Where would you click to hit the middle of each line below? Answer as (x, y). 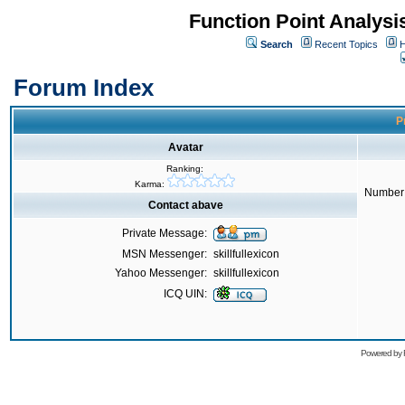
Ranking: (185, 169)
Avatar (185, 147)
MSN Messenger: (165, 254)
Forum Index (84, 88)
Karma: (151, 184)
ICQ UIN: (185, 294)
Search (277, 44)
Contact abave (185, 205)
